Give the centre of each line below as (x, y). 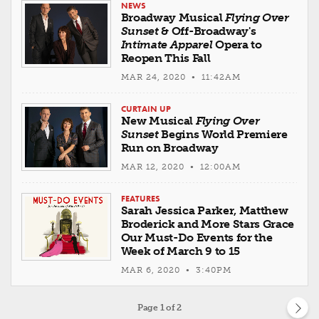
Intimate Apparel (167, 45)
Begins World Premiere (223, 135)
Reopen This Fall (166, 58)
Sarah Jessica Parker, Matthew (204, 211)
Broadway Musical (173, 18)
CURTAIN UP (146, 109)
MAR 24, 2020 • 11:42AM (181, 77)
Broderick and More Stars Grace (208, 224)
